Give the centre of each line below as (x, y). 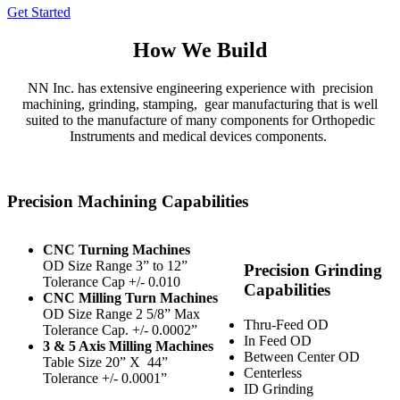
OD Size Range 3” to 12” (115, 266)
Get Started (39, 12)
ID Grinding (278, 388)
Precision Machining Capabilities (128, 201)
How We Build (200, 50)
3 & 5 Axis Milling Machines (128, 346)
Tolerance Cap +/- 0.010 (112, 282)
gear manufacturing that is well (291, 104)
